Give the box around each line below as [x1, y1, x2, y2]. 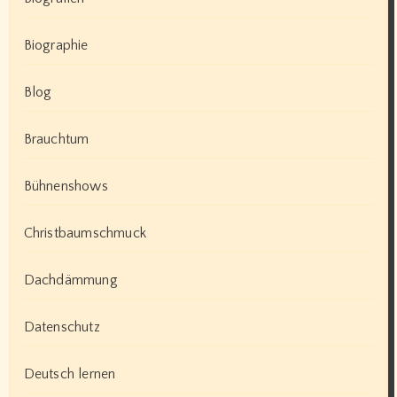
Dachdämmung [23, 271, 118, 288]
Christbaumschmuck [23, 224, 146, 241]
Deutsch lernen [23, 365, 116, 382]
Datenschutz [23, 318, 100, 335]
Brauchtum [23, 130, 90, 147]
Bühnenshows [23, 177, 108, 194]
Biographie [23, 36, 89, 53]
